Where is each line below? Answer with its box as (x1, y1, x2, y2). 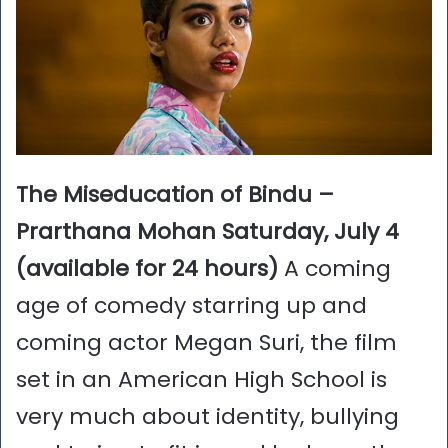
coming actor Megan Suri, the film (16, 327, 397, 359)
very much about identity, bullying (16, 401, 399, 433)
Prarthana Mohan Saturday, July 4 (16, 216, 399, 248)
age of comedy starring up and (16, 290, 367, 322)
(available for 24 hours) (16, 253, 284, 285)
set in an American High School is (16, 364, 387, 396)
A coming (284, 253, 391, 285)
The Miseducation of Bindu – (16, 179, 334, 211)
